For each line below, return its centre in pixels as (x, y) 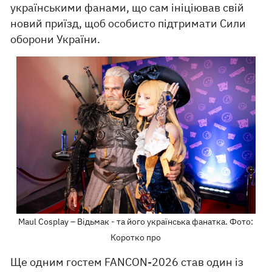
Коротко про (136, 238)
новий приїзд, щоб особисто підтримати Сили (128, 23)
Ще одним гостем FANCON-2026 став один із (127, 262)
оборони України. (56, 39)
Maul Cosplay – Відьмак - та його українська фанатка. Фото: (136, 222)
